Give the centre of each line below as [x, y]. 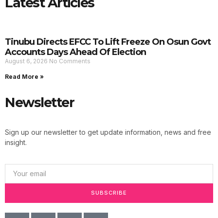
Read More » [24, 76]
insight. [16, 142]
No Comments [70, 61]
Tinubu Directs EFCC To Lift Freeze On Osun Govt [108, 42]
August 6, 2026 [27, 61]
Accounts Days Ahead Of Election [75, 52]
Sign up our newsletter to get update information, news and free [108, 132]
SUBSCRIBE [109, 193]
